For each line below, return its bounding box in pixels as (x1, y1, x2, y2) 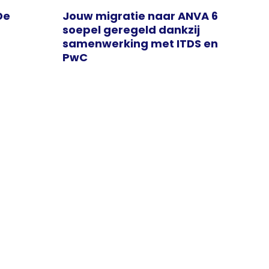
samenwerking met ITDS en (62, 36, 218, 52)
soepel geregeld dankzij (62, 22, 200, 38)
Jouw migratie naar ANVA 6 (62, 8, 218, 24)
